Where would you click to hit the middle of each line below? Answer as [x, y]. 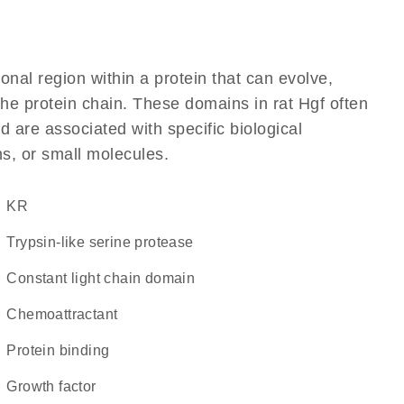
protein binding [63, 350]
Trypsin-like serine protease [104, 242]
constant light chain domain [106, 278]
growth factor [57, 386]
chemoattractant [68, 314]
